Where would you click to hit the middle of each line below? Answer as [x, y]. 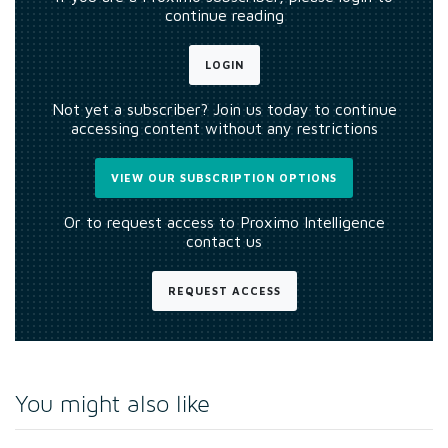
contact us [224, 240]
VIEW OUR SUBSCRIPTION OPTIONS [224, 177]
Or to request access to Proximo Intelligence [224, 221]
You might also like [112, 404]
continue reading [224, 14]
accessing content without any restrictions [224, 127]
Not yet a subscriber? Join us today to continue [224, 108]
